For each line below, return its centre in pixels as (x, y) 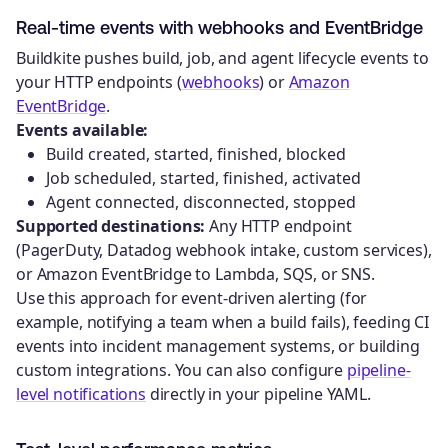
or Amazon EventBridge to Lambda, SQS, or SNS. (195, 274)
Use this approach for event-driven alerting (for (192, 298)
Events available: (82, 130)
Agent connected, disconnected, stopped (201, 202)
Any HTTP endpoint (278, 226)
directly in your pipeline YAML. (258, 394)
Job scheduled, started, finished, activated (203, 178)
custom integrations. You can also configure (181, 370)
